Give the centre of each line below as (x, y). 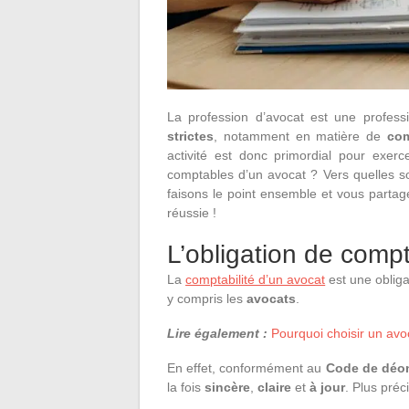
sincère (227, 387)
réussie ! (192, 213)
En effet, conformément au (246, 368)
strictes (190, 136)
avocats (271, 299)
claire (276, 387)
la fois (186, 387)
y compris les (207, 299)
